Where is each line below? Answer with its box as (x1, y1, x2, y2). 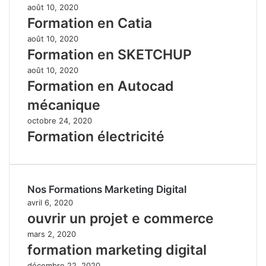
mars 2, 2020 (27, 229, 76, 239)
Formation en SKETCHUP (27, 46, 192, 63)
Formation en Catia (27, 14, 152, 31)
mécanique (27, 96, 100, 113)
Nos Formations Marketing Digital (27, 183, 186, 195)
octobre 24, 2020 (27, 115, 92, 125)
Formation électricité (27, 128, 164, 145)
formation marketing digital (27, 241, 207, 258)
